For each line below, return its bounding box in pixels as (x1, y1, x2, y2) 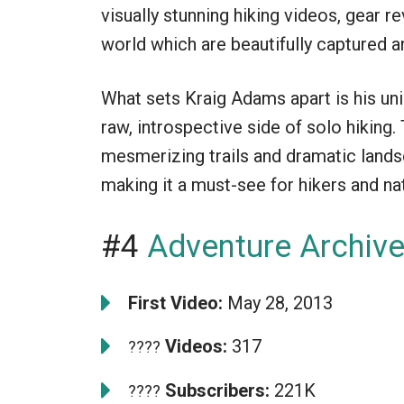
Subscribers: (161, 379, 270, 401)
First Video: (128, 291, 223, 314)
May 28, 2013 (223, 291, 333, 314)
